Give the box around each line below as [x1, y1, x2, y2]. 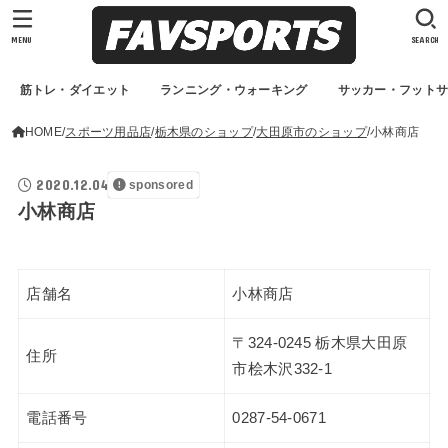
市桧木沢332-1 [232, 361, 333, 378]
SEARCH [410, 34, 441, 45]
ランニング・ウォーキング [160, 84, 308, 97]
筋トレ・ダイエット [19, 84, 131, 97]
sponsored [128, 178, 194, 193]
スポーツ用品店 [65, 125, 152, 138]
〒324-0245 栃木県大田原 [232, 335, 408, 352]
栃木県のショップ [154, 125, 253, 138]
